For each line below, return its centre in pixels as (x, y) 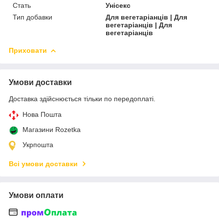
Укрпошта (38, 144)
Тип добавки (33, 17)
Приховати (28, 50)
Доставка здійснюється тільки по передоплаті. (82, 99)
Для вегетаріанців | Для (147, 17)
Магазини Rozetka (52, 129)
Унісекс (118, 5)
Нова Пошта (42, 114)
